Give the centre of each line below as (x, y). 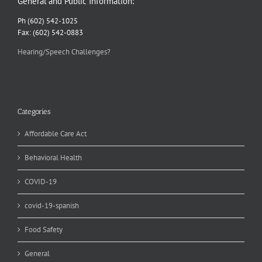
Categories (34, 112)
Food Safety (43, 229)
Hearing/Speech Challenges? (64, 52)
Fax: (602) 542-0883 (50, 32)
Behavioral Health (53, 157)
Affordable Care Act (55, 133)
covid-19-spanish (51, 205)
